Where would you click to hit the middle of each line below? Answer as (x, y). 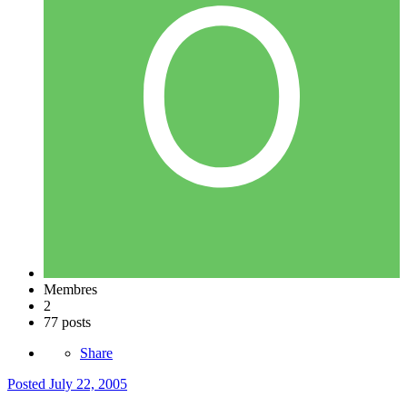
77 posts (67, 323)
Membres (70, 290)
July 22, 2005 (88, 384)
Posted (28, 384)
